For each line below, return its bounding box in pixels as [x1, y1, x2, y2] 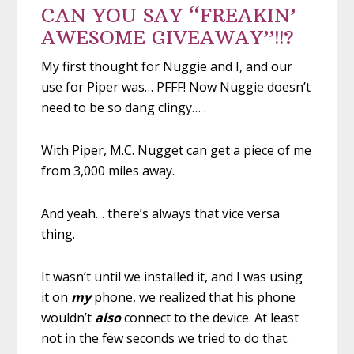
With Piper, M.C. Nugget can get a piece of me [41, 141, 312, 159]
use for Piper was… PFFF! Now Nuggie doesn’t [41, 77, 311, 96]
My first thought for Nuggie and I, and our [41, 57, 293, 75]
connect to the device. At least [124, 308, 299, 326]
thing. [41, 224, 76, 243]
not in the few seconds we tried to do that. [41, 329, 290, 347]
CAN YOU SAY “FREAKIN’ [41, 2, 296, 27]
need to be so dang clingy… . [41, 98, 207, 116]
